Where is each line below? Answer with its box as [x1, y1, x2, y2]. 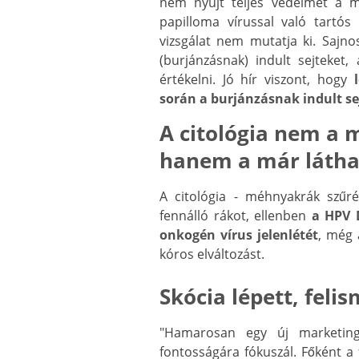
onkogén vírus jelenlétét [159, 226, 318, 244]
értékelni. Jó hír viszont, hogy [159, 71, 354, 89]
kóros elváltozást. [159, 245, 268, 264]
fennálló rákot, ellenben [159, 207, 312, 225]
